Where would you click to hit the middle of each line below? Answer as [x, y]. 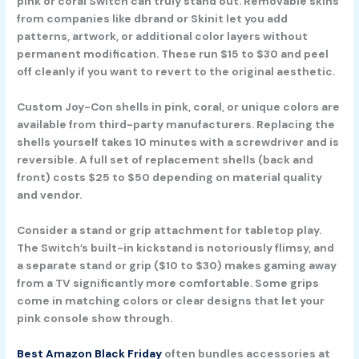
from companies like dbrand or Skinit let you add [153, 18]
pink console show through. [95, 318]
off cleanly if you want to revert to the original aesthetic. [176, 71]
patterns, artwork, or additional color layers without [163, 36]
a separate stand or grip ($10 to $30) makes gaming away [177, 265]
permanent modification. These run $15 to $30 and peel [173, 53]
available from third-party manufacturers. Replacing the [176, 124]
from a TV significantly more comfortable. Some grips [168, 282]
